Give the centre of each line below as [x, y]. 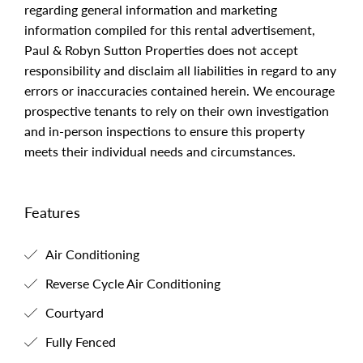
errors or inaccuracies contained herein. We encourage [179, 90]
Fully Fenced [79, 342]
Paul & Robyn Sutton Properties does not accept [161, 50]
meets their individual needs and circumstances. [160, 151]
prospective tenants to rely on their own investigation [177, 111]
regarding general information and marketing [151, 9]
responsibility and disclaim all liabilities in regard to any [180, 70]
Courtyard [73, 312]
